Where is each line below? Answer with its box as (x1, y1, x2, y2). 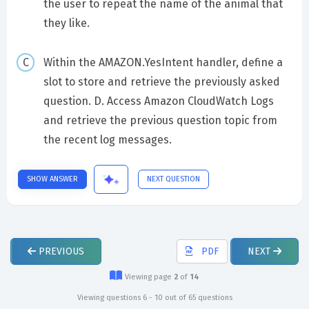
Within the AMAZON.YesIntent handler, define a (43, 55, 283, 69)
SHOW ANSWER (27, 175, 78, 184)
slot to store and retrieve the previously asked (43, 74, 280, 88)
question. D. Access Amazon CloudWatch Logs (43, 94, 274, 108)
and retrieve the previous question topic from (43, 113, 277, 127)
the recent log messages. (43, 132, 172, 146)
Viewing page (125, 272, 174, 282)
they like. (43, 16, 90, 30)
